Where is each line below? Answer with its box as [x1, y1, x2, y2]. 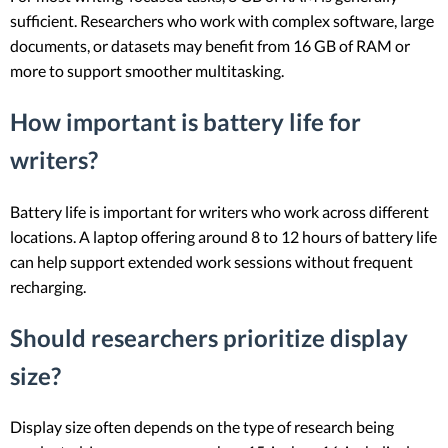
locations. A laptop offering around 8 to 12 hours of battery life [10, 226, 437, 246]
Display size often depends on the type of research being [10, 417, 394, 437]
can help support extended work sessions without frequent [10, 251, 413, 271]
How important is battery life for [10, 106, 361, 136]
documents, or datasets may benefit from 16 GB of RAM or [10, 35, 410, 55]
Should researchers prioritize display [10, 322, 408, 352]
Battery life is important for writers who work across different [10, 201, 429, 221]
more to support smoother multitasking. [10, 60, 284, 80]
